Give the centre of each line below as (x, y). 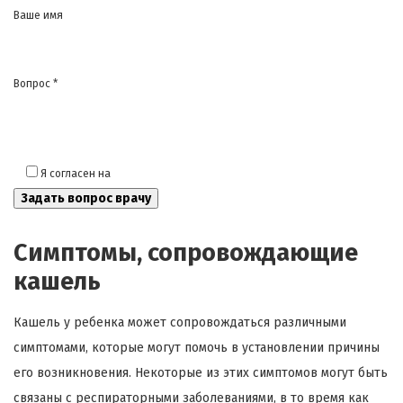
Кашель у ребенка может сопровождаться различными (180, 322)
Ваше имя (38, 15)
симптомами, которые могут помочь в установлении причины (197, 347)
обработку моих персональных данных (212, 173)
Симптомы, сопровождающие (186, 252)
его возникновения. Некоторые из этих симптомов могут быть (201, 372)
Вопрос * (36, 83)
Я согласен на (77, 173)
